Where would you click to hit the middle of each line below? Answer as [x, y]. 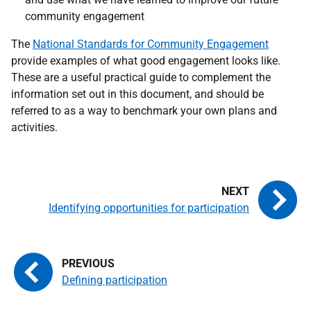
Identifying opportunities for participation [149, 208]
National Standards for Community [120, 44]
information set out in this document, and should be [137, 94]
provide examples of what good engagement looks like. [146, 61]
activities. [34, 127]
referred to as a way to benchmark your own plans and [144, 111]
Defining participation [115, 280]
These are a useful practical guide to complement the [141, 77]
